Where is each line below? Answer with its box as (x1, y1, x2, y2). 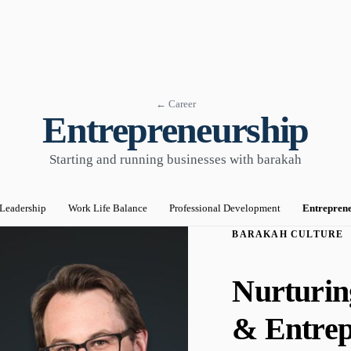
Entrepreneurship (42, 108, 309, 150)
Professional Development (169, 201, 280, 214)
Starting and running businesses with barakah (49, 151, 302, 167)
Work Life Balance (68, 201, 147, 214)
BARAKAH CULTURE (232, 228, 344, 240)
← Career (155, 97, 196, 110)
